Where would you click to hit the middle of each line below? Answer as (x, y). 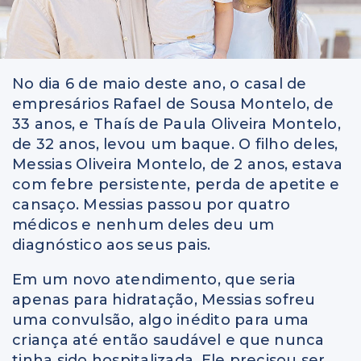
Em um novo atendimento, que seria (154, 280)
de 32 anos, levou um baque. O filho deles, (175, 145)
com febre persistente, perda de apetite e (176, 185)
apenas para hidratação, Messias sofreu (164, 300)
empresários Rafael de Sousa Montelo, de (173, 104)
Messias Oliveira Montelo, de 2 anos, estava (177, 165)
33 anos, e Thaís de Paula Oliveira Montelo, (176, 124)
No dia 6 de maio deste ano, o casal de (160, 84)
